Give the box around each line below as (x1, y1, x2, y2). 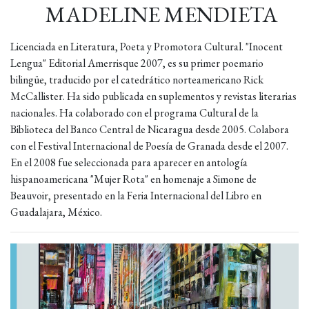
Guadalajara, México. (10, 205, 102, 219)
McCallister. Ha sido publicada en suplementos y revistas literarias (10, 89, 297, 103)
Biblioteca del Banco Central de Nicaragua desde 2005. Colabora (10, 122, 289, 137)
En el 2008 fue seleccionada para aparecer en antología (10, 155, 248, 170)
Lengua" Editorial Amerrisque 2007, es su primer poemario (10, 56, 263, 70)
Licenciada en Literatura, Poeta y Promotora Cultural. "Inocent (10, 39, 283, 54)
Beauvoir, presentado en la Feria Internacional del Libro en (10, 188, 261, 203)
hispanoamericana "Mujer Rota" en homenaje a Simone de (10, 172, 257, 186)
